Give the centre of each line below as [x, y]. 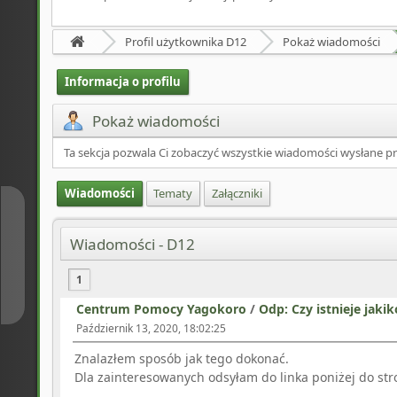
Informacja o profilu [122, 81]
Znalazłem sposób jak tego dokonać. [182, 359]
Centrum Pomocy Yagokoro [161, 309]
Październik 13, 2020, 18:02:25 [151, 329]
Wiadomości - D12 [132, 244]
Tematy [173, 193]
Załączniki [237, 193]
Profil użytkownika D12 [186, 41]
